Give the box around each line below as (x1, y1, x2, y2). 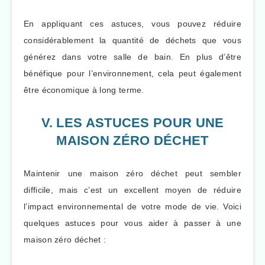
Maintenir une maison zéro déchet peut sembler (24, 168, 241, 178)
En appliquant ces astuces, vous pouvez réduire (24, 18, 241, 28)
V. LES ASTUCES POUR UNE (41, 115, 224, 131)
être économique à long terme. (24, 85, 144, 95)
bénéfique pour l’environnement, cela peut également (24, 68, 241, 78)
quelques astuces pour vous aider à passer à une (24, 218, 241, 228)
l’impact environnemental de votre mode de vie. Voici (24, 201, 241, 211)
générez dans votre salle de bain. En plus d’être (24, 51, 241, 62)
